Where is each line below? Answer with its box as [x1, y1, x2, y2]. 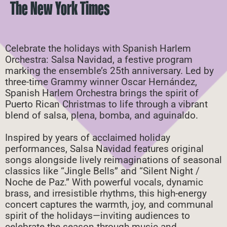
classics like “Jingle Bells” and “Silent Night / [5, 165, 200, 177]
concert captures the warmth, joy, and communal [5, 198, 213, 210]
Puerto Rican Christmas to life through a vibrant [5, 98, 208, 110]
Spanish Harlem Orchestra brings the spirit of [5, 87, 199, 99]
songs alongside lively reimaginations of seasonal [5, 154, 222, 166]
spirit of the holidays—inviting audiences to [5, 209, 190, 221]
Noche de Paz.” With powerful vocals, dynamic [5, 176, 203, 188]
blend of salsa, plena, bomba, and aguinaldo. [5, 109, 198, 121]
